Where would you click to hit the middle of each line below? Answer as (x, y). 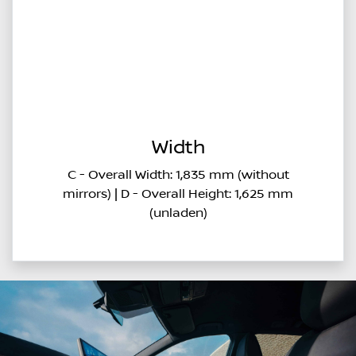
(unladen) (178, 213)
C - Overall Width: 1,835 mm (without (178, 175)
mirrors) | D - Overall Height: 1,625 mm (178, 194)
